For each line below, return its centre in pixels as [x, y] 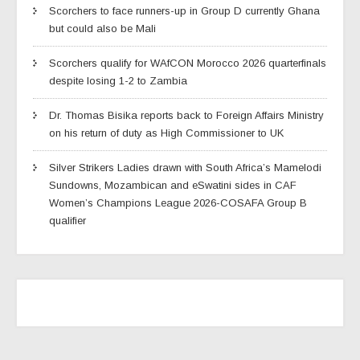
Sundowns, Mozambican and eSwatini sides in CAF [173, 186]
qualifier [67, 221]
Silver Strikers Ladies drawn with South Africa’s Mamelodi [185, 168]
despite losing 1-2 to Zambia [118, 81]
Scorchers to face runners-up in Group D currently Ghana [184, 11]
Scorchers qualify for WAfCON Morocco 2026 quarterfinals [188, 63]
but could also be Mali [102, 29]
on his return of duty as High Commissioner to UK [166, 133]
